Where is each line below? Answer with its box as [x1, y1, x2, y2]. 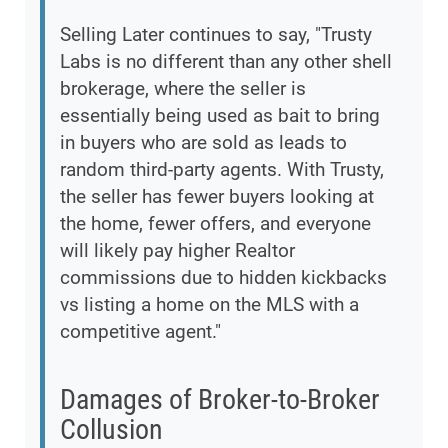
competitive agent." [60, 320, 221, 344]
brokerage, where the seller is [60, 77, 306, 101]
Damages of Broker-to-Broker [60, 383, 380, 417]
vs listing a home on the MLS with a [60, 293, 359, 317]
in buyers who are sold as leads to [60, 131, 347, 155]
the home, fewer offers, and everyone [60, 212, 371, 236]
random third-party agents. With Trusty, [60, 158, 384, 182]
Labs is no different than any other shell [60, 50, 392, 74]
